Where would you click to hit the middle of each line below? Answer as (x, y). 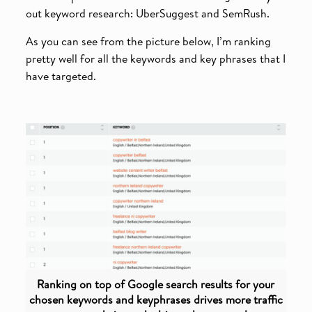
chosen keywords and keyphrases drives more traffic (156, 300)
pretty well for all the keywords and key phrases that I (155, 58)
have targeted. (61, 76)
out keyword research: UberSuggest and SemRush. (147, 13)
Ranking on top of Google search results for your (156, 284)
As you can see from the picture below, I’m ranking (148, 41)
